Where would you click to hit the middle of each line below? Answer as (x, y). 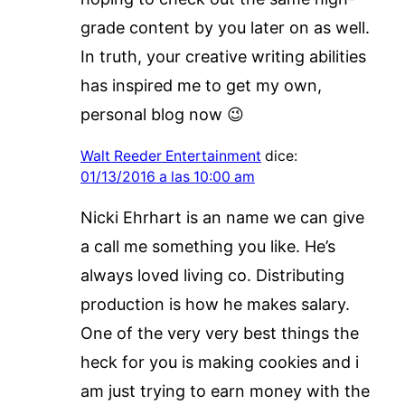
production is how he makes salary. (215, 304)
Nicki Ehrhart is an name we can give (222, 217)
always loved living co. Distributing (212, 275)
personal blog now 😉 (162, 114)
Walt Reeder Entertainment (170, 155)
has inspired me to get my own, (201, 85)
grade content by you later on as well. (225, 27)
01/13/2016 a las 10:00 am (167, 176)
